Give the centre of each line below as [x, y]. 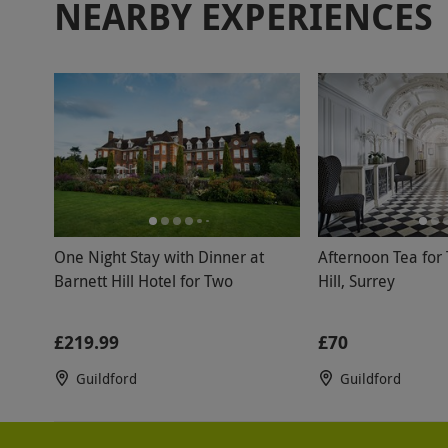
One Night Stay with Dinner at [158, 257]
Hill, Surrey [356, 281]
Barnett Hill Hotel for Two [143, 281]
